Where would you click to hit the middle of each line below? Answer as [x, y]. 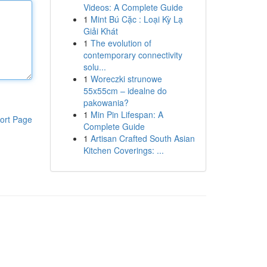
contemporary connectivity [133, 55]
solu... [94, 67]
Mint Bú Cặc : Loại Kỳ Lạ [136, 19]
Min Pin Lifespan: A [127, 114]
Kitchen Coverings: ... [123, 150]
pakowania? [106, 103]
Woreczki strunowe [126, 79]
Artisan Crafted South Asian [142, 138]
